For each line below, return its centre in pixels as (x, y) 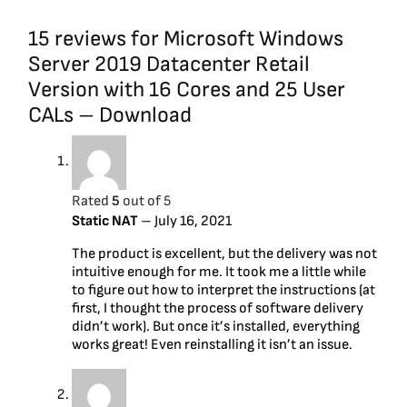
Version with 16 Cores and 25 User (187, 89)
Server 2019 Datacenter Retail (169, 64)
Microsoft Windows (253, 38)
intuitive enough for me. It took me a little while (219, 272)
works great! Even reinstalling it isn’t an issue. (212, 344)
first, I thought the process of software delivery (218, 308)
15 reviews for (96, 38)
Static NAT (106, 221)
